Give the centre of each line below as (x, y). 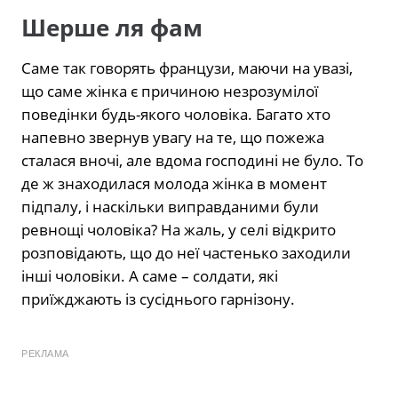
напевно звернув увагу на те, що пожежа (173, 137)
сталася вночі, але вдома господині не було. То (192, 160)
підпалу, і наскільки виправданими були (170, 206)
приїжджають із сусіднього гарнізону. (158, 298)
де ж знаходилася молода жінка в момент (174, 183)
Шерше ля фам (112, 28)
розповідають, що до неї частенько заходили (186, 252)
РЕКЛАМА (45, 353)
